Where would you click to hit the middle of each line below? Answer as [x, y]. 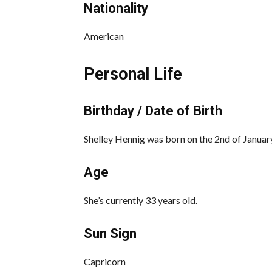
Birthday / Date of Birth [153, 110]
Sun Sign [110, 233]
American [104, 36]
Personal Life [133, 74]
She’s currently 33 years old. [141, 200]
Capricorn [105, 261]
